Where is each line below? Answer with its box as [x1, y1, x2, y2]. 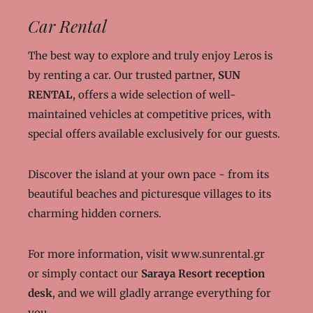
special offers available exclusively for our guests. [28, 127, 280, 140]
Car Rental [28, 15, 107, 37]
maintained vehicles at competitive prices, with [28, 108, 271, 121]
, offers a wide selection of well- [73, 88, 236, 101]
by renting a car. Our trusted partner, [28, 68, 218, 82]
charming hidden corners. [28, 207, 161, 220]
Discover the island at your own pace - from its [28, 168, 269, 181]
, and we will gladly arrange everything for [52, 286, 271, 300]
